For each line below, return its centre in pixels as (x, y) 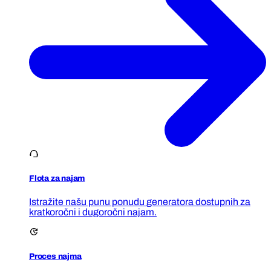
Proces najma (55, 256)
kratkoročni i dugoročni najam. (93, 212)
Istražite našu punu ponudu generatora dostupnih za (140, 201)
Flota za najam (57, 178)
